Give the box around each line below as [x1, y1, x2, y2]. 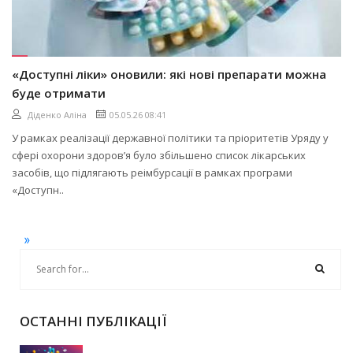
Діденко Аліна [28, 108, 87, 121]
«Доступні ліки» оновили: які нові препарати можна [12, 65, 326, 82]
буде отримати [12, 84, 106, 101]
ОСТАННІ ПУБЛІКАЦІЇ [20, 311, 166, 330]
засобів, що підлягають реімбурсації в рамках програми [12, 165, 292, 180]
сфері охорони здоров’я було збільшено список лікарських [12, 147, 306, 162]
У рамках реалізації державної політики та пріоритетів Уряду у [12, 130, 329, 145]
